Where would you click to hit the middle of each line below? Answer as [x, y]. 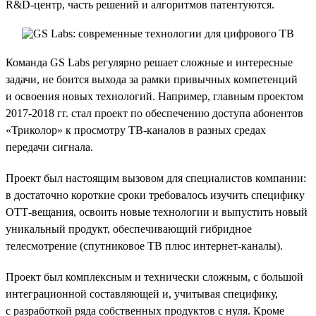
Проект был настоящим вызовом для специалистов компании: [156, 178]
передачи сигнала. [49, 147]
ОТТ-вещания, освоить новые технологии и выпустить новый [157, 212]
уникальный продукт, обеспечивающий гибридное [129, 229]
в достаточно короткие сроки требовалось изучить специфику [155, 195]
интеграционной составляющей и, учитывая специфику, [142, 293]
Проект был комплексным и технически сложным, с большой [154, 276]
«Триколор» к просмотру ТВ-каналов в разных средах [136, 130]
